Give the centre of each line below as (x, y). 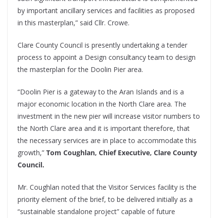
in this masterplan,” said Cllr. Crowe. (73, 23)
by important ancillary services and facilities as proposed (106, 11)
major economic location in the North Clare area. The (102, 104)
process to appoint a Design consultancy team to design (107, 57)
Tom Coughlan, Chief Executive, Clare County (122, 153)
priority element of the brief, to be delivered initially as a (105, 200)
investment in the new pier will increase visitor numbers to (109, 116)
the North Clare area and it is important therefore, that (104, 128)
